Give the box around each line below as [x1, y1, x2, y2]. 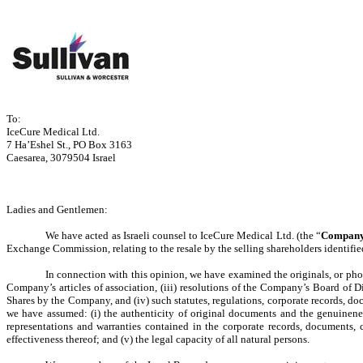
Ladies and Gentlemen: [6, 203, 108, 216]
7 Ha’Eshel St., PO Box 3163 [6, 139, 132, 151]
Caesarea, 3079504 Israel [6, 152, 116, 164]
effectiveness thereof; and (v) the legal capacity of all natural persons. [6, 333, 310, 345]
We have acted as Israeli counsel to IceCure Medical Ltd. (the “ [45, 229, 321, 241]
